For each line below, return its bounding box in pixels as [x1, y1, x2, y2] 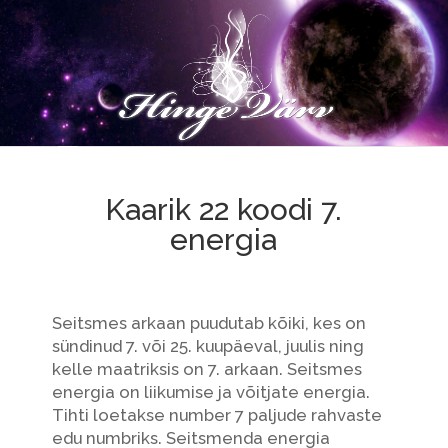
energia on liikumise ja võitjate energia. [51, 381, 370, 402]
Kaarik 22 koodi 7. [105, 192, 343, 227]
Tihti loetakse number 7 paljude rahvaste [51, 404, 382, 425]
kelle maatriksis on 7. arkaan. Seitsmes [51, 358, 362, 379]
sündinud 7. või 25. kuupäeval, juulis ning [51, 335, 364, 356]
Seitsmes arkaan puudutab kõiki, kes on [51, 312, 366, 333]
